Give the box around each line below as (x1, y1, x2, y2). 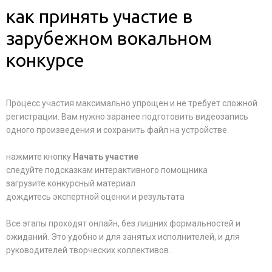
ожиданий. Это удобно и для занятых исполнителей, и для (6, 232, 240, 242)
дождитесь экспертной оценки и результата (6, 192, 185, 202)
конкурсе (6, 50, 84, 70)
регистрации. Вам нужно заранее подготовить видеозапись (6, 112, 248, 121)
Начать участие (73, 152, 138, 161)
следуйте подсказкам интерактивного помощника (6, 165, 208, 175)
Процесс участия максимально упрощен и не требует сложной (6, 98, 257, 108)
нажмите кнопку (6, 152, 73, 161)
